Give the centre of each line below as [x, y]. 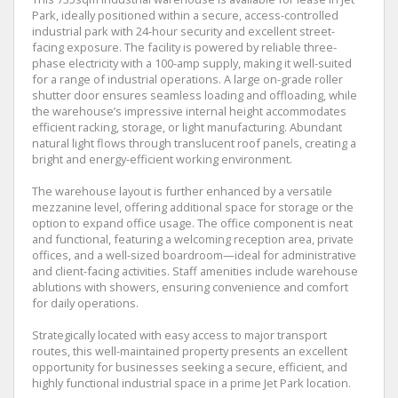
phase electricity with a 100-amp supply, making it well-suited [192, 63]
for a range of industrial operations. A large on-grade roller [187, 79]
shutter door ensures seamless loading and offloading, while [195, 95]
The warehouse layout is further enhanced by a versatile [182, 191]
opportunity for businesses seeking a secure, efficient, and [190, 367]
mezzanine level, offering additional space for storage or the [193, 207]
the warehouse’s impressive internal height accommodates [189, 111]
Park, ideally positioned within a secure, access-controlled [185, 15]
